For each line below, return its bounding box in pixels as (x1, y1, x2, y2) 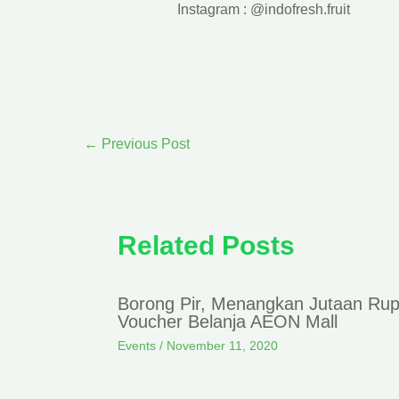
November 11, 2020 (167, 338, 278, 354)
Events (118, 338, 156, 354)
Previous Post (98, 135, 190, 151)
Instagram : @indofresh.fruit (176, 2, 350, 18)
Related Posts (118, 231, 295, 261)
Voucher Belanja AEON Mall (118, 312, 338, 332)
